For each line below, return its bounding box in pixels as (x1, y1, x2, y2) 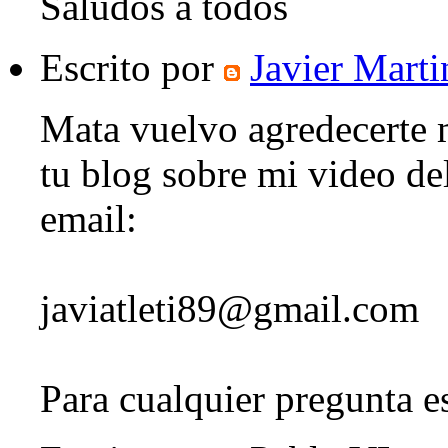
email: (40, 197, 137, 241)
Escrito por (40, 46, 224, 90)
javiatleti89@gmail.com (40, 287, 419, 331)
